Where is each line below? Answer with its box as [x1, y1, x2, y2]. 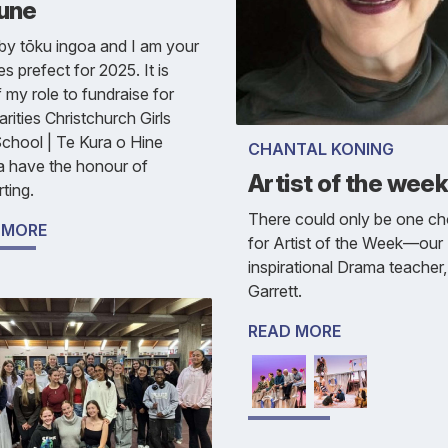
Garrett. [248, 280, 302, 301]
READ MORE [248, 320, 341, 341]
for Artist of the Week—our [248, 232, 443, 253]
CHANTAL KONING [248, 138, 394, 159]
